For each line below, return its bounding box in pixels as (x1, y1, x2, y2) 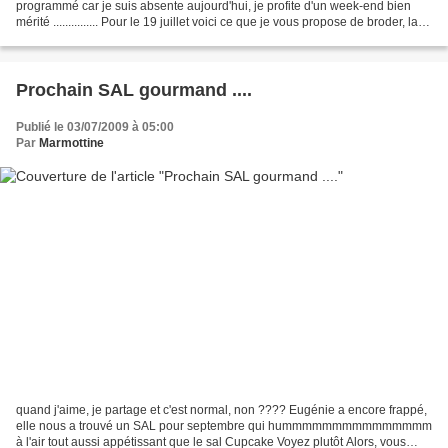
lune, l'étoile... (16, 30, 90, 45)
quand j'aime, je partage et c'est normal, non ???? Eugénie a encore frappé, (16, 403, 427, 418)
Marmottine (39, 135, 104, 150)
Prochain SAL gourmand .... (16, 79, 252, 100)
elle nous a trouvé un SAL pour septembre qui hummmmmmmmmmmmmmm (16, 419, 432, 434)
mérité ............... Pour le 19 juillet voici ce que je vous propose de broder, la (16, 14, 418, 29)
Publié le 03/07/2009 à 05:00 (16, 119, 174, 134)
